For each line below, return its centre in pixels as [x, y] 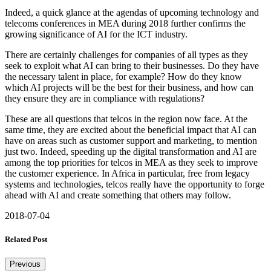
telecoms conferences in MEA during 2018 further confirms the [125, 23]
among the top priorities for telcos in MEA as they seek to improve [131, 162]
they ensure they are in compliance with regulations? [105, 98]
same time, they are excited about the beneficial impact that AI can [131, 129]
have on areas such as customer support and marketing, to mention [131, 140]
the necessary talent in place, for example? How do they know [123, 76]
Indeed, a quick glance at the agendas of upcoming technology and [132, 12]
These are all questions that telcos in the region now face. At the [126, 119]
